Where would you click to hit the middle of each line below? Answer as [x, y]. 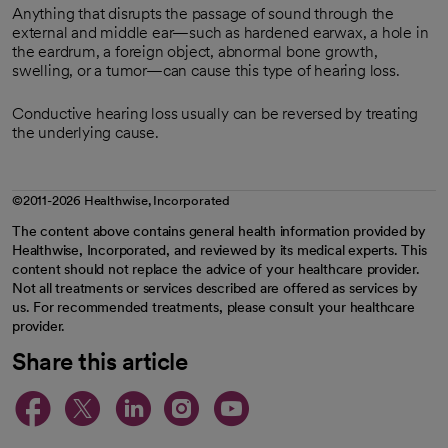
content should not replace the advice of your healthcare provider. [216, 269]
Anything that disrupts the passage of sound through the [203, 13]
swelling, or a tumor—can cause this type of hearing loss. [206, 70]
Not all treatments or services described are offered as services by [215, 288]
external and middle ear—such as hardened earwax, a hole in [220, 32]
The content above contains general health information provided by [219, 231]
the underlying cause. [85, 132]
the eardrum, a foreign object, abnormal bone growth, [195, 51]
